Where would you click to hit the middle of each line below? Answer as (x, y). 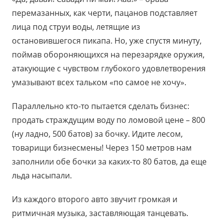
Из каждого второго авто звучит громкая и (95, 199)
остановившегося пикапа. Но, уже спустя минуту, (107, 40)
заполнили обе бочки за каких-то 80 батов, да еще (109, 161)
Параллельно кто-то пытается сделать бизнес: (101, 106)
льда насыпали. (42, 175)
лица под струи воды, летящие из (76, 27)
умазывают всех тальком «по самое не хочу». (99, 82)
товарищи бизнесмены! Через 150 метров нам (102, 147)
